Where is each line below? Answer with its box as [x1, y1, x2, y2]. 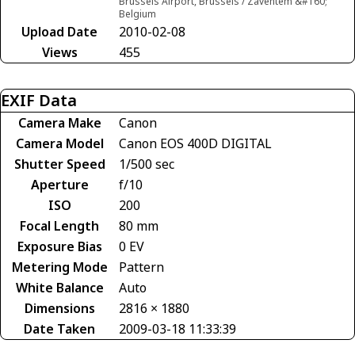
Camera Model [15, 135, 104, 153]
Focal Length [20, 217, 99, 235]
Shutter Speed [13, 155, 105, 174]
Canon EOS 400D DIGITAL [119, 135, 272, 153]
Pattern [119, 258, 164, 277]
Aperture [30, 176, 89, 194]
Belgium [119, 7, 156, 21]
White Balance [15, 279, 104, 297]
